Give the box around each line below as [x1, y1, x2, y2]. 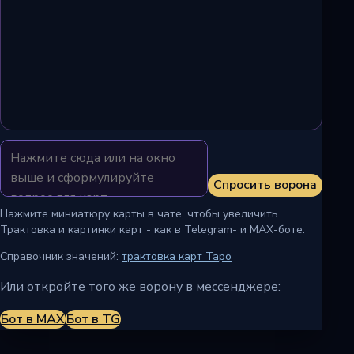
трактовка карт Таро [122, 248, 232, 264]
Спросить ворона [213, 175, 317, 194]
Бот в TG [66, 310, 120, 328]
